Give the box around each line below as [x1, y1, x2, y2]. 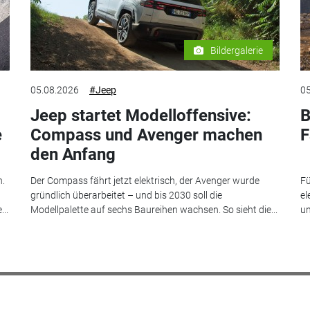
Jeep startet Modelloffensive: [30, 105, 251, 125]
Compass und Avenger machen [30, 125, 262, 145]
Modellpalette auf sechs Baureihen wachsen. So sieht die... [30, 204, 277, 216]
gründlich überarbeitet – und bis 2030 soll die [30, 190, 222, 201]
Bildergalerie [210, 44, 263, 56]
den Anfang [30, 144, 116, 164]
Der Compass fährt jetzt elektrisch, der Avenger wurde [30, 175, 259, 187]
